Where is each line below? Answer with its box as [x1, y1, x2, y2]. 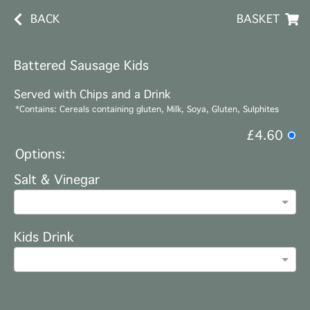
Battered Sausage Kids [14, 58, 149, 73]
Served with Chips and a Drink [14, 88, 171, 101]
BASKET [237, 12, 280, 26]
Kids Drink [14, 230, 74, 245]
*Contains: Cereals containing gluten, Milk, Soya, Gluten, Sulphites [15, 104, 279, 114]
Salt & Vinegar [14, 172, 100, 188]
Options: [15, 147, 65, 162]
